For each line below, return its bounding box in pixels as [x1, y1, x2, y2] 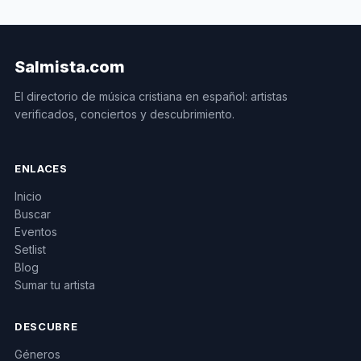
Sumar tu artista [15, 277, 95, 292]
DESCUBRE [15, 319, 78, 333]
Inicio [15, 189, 42, 203]
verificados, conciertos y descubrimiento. [15, 106, 234, 121]
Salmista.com [15, 56, 125, 77]
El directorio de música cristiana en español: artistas [15, 89, 288, 103]
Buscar [15, 206, 51, 221]
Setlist [15, 242, 46, 256]
